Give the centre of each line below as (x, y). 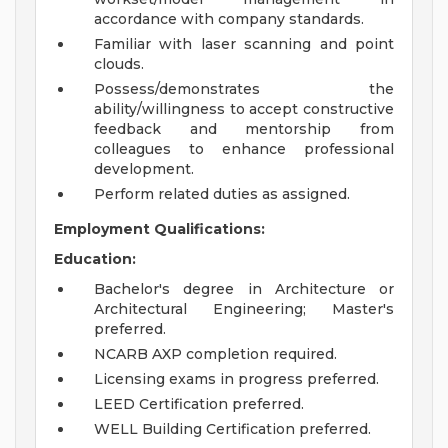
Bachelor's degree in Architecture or (244, 289)
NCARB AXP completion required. (215, 354)
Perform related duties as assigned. (222, 194)
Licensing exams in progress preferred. (236, 379)
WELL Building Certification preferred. (232, 429)
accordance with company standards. (229, 19)
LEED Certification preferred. (199, 404)
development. (144, 169)
